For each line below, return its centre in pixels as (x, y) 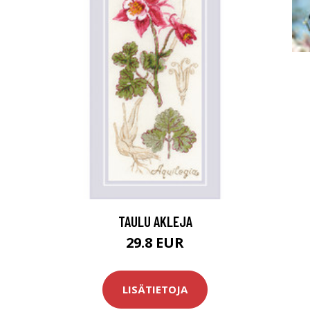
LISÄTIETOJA (155, 290)
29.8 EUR (155, 242)
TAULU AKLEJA (155, 221)
